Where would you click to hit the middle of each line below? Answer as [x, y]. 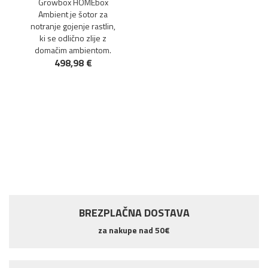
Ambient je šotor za [73, 14]
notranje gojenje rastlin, [73, 26]
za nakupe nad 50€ [134, 230]
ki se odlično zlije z [73, 38]
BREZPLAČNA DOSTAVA [134, 213]
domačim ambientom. [73, 50]
